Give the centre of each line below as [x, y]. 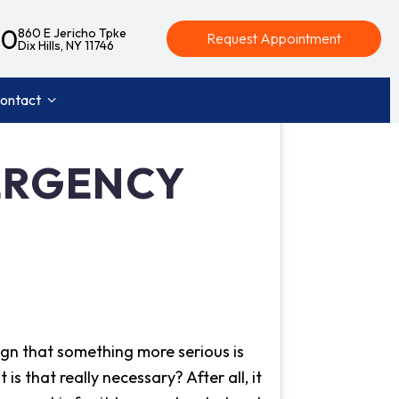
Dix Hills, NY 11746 [66, 45]
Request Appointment [274, 39]
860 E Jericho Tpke [72, 33]
